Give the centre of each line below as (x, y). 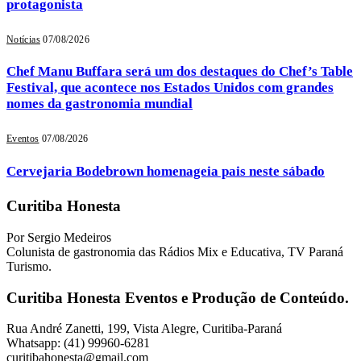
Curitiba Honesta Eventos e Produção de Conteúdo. (178, 297)
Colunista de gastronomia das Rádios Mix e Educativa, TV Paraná (175, 251)
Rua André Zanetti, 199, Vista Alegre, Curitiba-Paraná (144, 329)
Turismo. (29, 266)
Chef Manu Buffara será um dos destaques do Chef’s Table (180, 72)
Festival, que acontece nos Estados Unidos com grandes (170, 88)
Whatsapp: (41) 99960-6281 (78, 343)
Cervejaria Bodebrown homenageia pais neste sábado (166, 171)
